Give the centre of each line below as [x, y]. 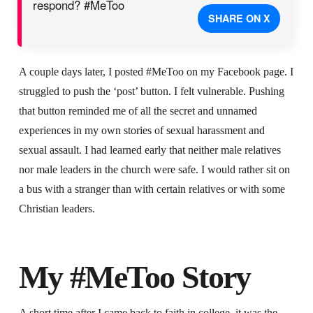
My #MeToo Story [134, 277]
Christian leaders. [57, 209]
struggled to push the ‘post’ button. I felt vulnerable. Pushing [151, 92]
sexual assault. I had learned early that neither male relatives [150, 150]
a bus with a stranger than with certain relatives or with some [152, 189]
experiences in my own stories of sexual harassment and [141, 131]
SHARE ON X [239, 19]
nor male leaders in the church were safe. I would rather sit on [154, 170]
